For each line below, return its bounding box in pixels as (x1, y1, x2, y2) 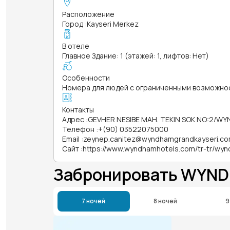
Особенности (62, 72, 110, 83)
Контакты (62, 104, 94, 114)
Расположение (62, 9, 114, 19)
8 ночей (154, 196, 178, 205)
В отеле (62, 41, 89, 51)
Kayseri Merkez (87, 18, 139, 29)
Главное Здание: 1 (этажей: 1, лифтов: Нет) (62, 50, 209, 61)
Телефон (62, 124, 94, 134)
